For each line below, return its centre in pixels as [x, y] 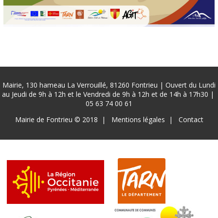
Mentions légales [138, 119]
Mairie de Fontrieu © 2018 [56, 119]
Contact [191, 119]
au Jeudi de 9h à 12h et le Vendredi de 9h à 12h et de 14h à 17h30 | [109, 94]
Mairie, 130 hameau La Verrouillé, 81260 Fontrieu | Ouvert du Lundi [109, 85]
